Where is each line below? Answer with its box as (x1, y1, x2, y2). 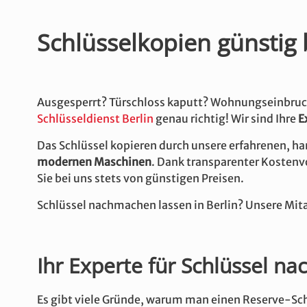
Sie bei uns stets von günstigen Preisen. (37, 171, 244, 185)
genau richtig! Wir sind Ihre (153, 112, 298, 125)
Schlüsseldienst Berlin (37, 112, 153, 125)
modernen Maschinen (37, 155, 151, 169)
